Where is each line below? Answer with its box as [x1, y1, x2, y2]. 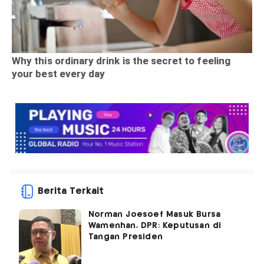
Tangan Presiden [88, 233, 163, 242]
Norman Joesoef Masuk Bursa [88, 210, 221, 219]
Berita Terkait [38, 187, 104, 196]
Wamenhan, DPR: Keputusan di [88, 222, 222, 230]
